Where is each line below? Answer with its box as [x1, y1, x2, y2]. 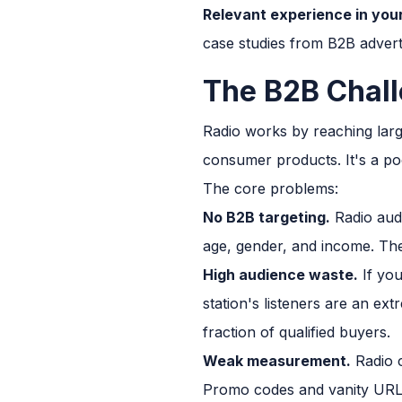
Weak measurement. [203, 351, 351, 370]
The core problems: [203, 179, 338, 197]
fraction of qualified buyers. [203, 322, 390, 341]
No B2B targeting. [203, 207, 330, 226]
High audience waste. [203, 265, 358, 284]
